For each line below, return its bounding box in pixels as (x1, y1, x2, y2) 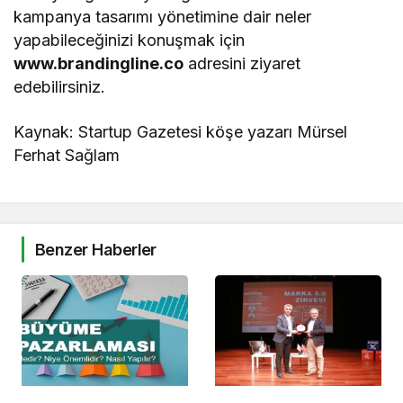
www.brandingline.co (13, 53, 184, 73)
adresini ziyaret (184, 53, 301, 73)
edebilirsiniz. (13, 76, 105, 96)
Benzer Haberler (35, 239, 157, 259)
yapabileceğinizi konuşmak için (13, 30, 246, 49)
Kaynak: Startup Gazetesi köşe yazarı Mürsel (13, 121, 348, 141)
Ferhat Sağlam (13, 145, 121, 165)
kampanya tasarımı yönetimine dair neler (13, 6, 312, 26)
